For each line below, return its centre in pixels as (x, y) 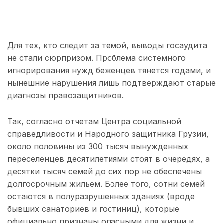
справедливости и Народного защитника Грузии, (108, 134)
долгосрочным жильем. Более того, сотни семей (106, 184)
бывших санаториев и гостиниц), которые (93, 209)
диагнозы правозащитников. (66, 95)
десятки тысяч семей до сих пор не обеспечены (105, 171)
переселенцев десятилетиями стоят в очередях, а (109, 159)
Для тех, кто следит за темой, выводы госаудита (107, 46)
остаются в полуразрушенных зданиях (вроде (101, 196)
